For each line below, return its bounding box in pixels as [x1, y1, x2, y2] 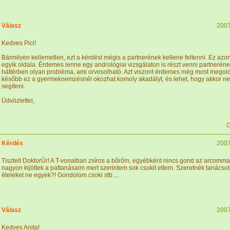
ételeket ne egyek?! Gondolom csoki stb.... [2, 171, 119, 179]
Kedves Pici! [2, 40, 36, 47]
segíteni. [2, 83, 25, 90]
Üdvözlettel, [2, 97, 34, 104]
